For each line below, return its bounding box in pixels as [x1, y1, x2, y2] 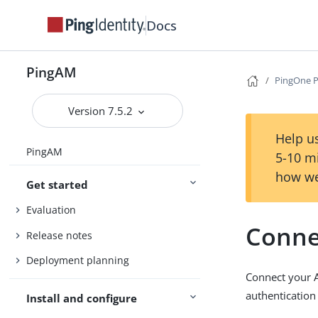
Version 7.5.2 [68, 104, 136, 118]
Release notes [26, 228, 93, 242]
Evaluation [26, 203, 77, 217]
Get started [26, 177, 89, 192]
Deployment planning [26, 253, 130, 268]
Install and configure [26, 291, 138, 306]
